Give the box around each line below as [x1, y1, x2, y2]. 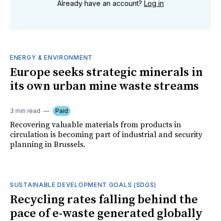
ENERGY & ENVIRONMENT [10, 54, 93, 62]
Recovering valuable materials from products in [10, 120, 181, 130]
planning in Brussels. [10, 140, 85, 150]
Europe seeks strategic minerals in [10, 65, 203, 80]
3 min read [10, 107, 40, 115]
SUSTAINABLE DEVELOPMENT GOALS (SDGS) [10, 181, 157, 189]
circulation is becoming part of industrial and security [10, 130, 202, 140]
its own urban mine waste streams [10, 79, 199, 94]
